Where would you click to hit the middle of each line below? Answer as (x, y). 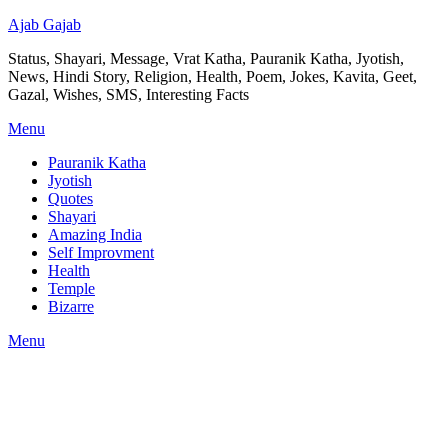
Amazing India (95, 234)
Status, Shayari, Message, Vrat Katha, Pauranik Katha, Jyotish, (206, 58)
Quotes (70, 198)
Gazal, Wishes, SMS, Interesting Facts (128, 94)
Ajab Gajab (44, 24)
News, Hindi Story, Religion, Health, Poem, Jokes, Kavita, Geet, (212, 76)
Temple (71, 288)
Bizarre (71, 306)
